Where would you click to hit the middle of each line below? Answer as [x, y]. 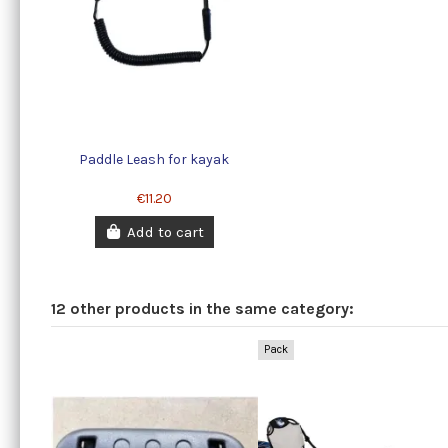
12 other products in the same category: [202, 309]
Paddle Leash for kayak [154, 159]
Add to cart [166, 232]
